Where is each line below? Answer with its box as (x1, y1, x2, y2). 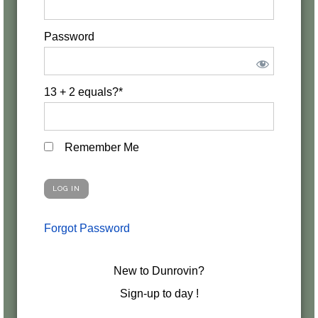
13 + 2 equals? (44, 86, 119, 98)
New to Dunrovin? (114, 265, 204, 277)
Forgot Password (44, 222, 130, 234)
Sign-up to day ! (119, 287, 199, 300)
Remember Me (62, 141, 139, 153)
